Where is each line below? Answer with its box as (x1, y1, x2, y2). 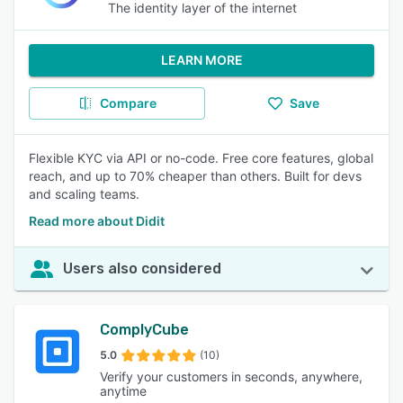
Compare (99, 95, 157, 111)
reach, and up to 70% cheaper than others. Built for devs (29, 168, 362, 184)
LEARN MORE (160, 52, 243, 67)
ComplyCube (100, 321, 190, 338)
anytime (100, 383, 148, 399)
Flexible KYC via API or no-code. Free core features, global (29, 150, 373, 166)
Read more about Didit (29, 213, 165, 228)
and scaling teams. (29, 186, 139, 201)
